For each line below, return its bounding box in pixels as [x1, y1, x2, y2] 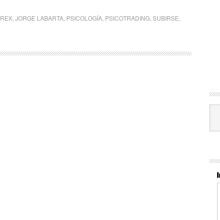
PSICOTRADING [105, 14, 150, 22]
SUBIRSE [153, 14, 179, 22]
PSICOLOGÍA [66, 14, 102, 22]
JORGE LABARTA [15, 14, 63, 22]
